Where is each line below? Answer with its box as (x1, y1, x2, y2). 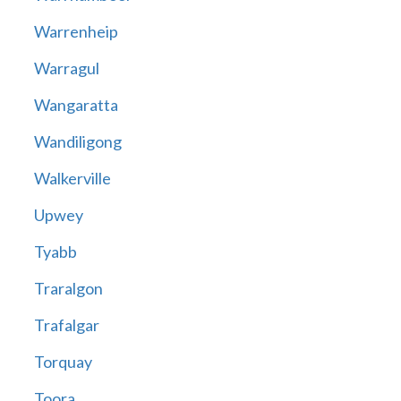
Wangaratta (33, 95, 118, 115)
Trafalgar (33, 315, 99, 336)
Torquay (33, 352, 92, 372)
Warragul (33, 58, 99, 79)
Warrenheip (33, 21, 118, 42)
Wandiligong (33, 132, 122, 152)
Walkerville (33, 168, 111, 189)
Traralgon (33, 278, 103, 299)
